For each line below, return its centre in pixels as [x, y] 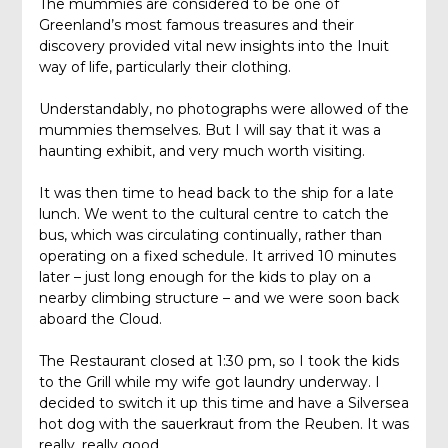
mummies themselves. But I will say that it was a [209, 130]
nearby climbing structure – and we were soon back [218, 298]
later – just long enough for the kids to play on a [204, 277]
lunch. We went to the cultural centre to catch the [213, 214]
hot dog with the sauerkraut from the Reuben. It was [223, 424]
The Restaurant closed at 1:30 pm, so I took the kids [218, 361]
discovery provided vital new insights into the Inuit [213, 46]
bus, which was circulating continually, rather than [210, 235]
